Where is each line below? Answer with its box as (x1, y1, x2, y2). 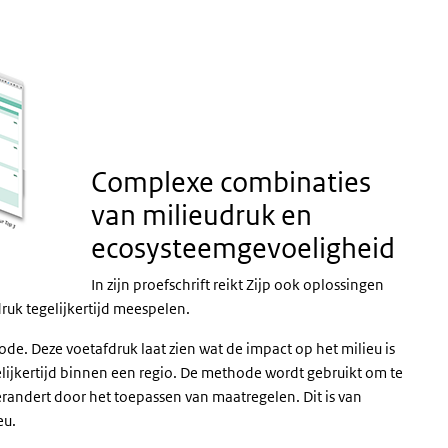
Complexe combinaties (91, 165, 371, 199)
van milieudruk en (91, 198, 312, 232)
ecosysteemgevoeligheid (91, 231, 395, 265)
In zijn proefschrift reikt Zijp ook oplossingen (91, 275, 384, 294)
